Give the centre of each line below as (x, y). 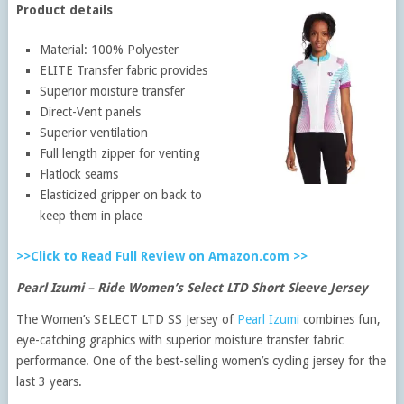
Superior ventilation (94, 132)
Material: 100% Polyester (110, 49)
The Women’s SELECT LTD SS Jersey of (126, 319)
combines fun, (340, 319)
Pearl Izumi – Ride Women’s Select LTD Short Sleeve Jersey (192, 287)
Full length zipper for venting (120, 153)
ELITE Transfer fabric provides (124, 70)
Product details (64, 9)
